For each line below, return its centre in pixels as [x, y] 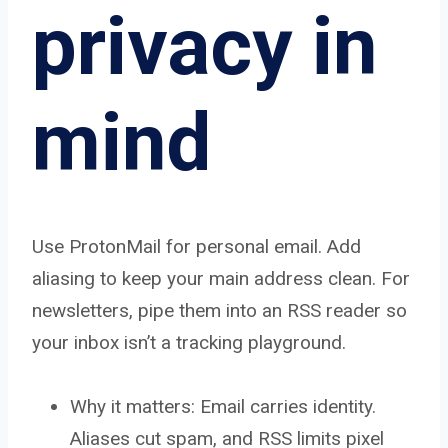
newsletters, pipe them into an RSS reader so [219, 310]
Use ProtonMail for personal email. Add [196, 246]
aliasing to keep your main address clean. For [221, 278]
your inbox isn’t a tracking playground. [189, 342]
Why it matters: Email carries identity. [223, 406]
